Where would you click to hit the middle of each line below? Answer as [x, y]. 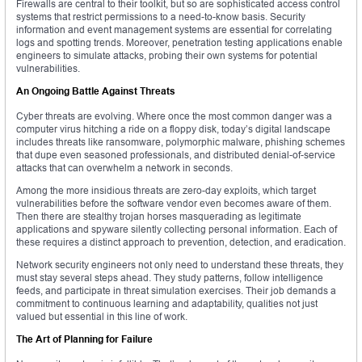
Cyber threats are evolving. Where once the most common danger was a [174, 116]
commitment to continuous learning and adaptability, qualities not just [167, 304]
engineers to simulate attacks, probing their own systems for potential [167, 56]
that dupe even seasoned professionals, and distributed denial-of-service [176, 155]
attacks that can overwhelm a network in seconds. [124, 168]
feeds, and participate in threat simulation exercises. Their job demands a [176, 291]
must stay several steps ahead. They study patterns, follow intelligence [170, 278]
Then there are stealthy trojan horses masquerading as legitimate [159, 217]
